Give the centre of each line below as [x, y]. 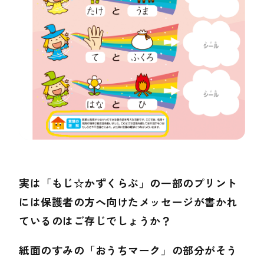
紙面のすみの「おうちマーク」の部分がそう [128, 250]
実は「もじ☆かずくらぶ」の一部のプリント [128, 183]
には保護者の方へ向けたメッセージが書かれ [128, 202]
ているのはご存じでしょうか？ [95, 221]
